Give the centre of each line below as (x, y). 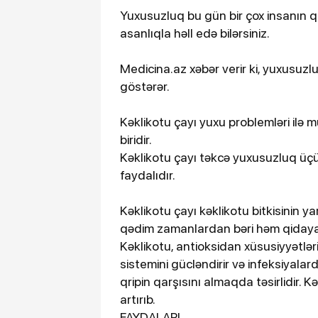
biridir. (136, 140)
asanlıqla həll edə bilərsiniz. (195, 33)
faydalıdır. (148, 175)
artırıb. (138, 300)
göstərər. (145, 87)
